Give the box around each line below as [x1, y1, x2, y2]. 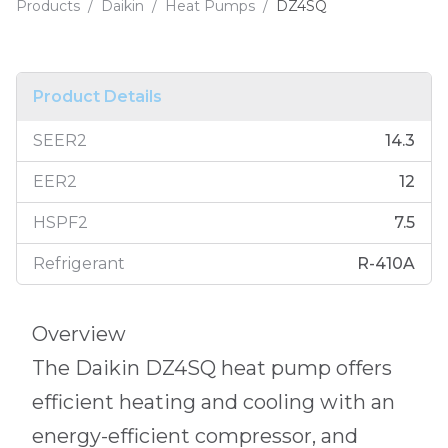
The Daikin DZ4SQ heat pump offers [32, 356, 392, 380]
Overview [32, 322, 126, 346]
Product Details [33, 87, 162, 106]
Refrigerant [33, 254, 125, 273]
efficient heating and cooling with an [32, 390, 395, 414]
